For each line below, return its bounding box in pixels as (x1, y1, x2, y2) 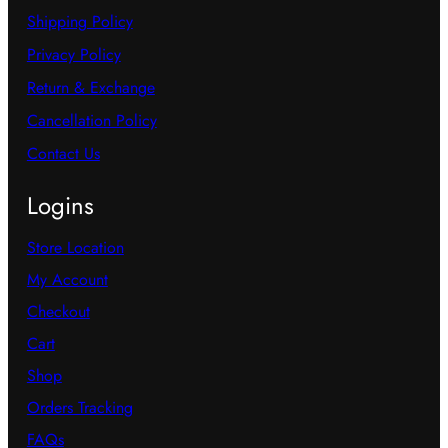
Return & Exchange (26, 76, 155, 100)
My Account (26, 268, 108, 292)
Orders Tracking (26, 396, 133, 420)
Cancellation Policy (26, 109, 157, 133)
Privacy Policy (26, 43, 121, 67)
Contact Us (26, 142, 100, 166)
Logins (26, 188, 94, 224)
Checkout (26, 300, 90, 324)
